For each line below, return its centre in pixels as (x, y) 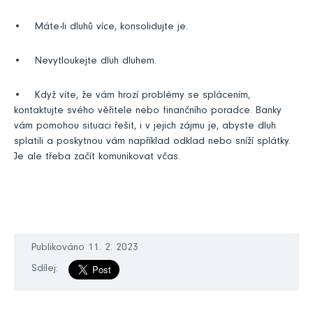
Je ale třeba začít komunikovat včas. (97, 158)
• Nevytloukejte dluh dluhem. (85, 62)
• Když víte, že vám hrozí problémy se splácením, (132, 96)
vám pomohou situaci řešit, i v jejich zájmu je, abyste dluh (145, 127)
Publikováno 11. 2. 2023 (85, 249)
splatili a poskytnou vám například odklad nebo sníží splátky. (152, 143)
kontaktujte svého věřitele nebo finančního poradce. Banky (148, 112)
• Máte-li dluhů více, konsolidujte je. (101, 28)
